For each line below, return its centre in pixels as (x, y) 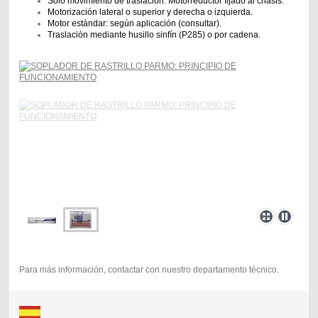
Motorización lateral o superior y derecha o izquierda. (150, 12)
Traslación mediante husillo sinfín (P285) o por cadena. (154, 35)
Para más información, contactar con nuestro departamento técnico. (149, 270)
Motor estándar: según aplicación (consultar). (134, 24)
